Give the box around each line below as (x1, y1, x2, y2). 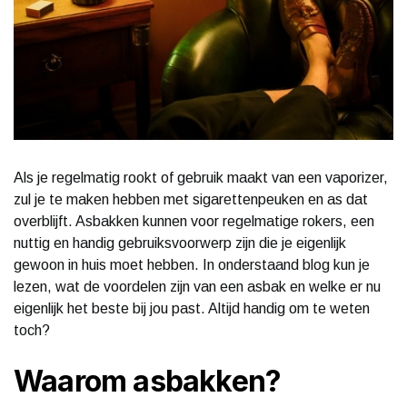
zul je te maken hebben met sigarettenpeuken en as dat (14, 191, 368, 207)
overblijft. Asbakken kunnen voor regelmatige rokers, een (14, 213, 374, 229)
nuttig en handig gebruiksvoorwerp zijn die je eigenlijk (14, 234, 346, 251)
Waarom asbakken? (14, 362, 282, 399)
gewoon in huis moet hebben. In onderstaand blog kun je (14, 256, 370, 273)
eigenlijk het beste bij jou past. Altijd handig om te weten (14, 300, 370, 316)
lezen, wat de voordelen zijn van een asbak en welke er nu (14, 278, 381, 294)
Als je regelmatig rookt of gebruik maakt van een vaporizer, (14, 169, 388, 185)
